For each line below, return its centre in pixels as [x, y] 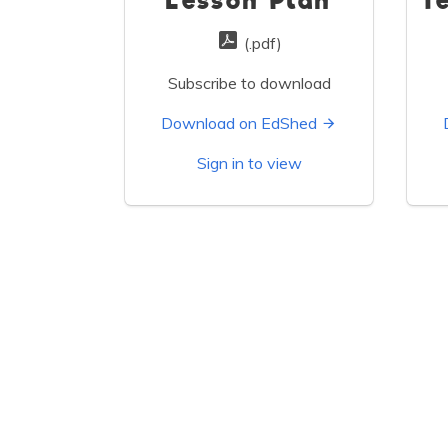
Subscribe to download [249, 83]
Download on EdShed [239, 123]
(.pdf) [261, 43]
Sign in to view [249, 163]
